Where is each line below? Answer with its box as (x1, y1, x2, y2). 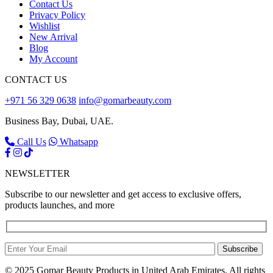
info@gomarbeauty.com (79, 95, 171, 106)
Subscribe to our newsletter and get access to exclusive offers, (5, 189, 241, 200)
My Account (29, 54, 77, 65)
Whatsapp (57, 136, 98, 147)
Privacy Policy (29, 10, 85, 21)
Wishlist (29, 21, 60, 32)
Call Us (15, 136, 46, 147)
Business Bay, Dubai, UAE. (5, 116, 113, 127)
